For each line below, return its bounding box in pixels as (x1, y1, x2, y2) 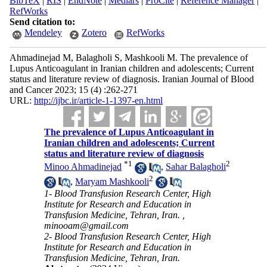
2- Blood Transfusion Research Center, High (44, 231, 212, 242)
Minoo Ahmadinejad (44, 162, 122, 172)
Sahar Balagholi (166, 162, 226, 172)
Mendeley (24, 27, 62, 38)
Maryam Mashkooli (75, 176, 150, 187)
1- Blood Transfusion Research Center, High (44, 188, 212, 199)
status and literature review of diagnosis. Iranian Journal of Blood (9, 74, 254, 84)
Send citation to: (9, 17, 75, 27)
